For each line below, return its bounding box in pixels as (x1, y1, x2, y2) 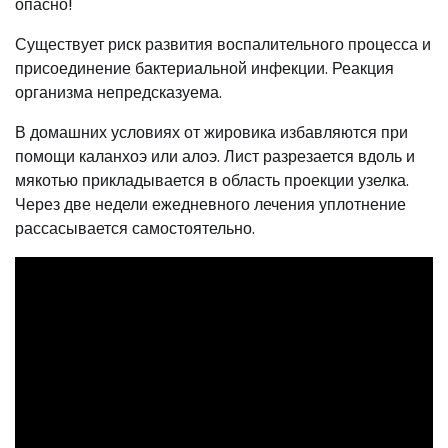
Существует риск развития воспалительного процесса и (15, 32, 431, 56)
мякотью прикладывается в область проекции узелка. (15, 168, 409, 192)
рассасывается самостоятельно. (15, 216, 255, 240)
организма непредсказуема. (15, 80, 222, 104)
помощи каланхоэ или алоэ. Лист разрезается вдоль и (15, 144, 415, 168)
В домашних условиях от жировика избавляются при (15, 120, 408, 144)
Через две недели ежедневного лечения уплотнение (15, 192, 406, 216)
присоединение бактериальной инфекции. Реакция (15, 56, 394, 80)
